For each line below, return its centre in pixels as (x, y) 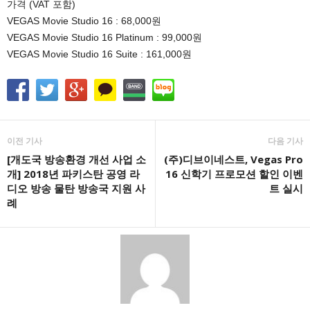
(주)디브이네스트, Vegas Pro (234, 159)
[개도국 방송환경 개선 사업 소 (76, 159)
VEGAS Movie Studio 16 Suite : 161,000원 (99, 54)
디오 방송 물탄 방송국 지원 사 (76, 188)
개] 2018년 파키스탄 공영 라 (73, 173)
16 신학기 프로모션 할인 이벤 (234, 173)
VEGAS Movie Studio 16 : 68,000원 (84, 20)
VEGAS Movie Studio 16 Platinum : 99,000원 (104, 37)
